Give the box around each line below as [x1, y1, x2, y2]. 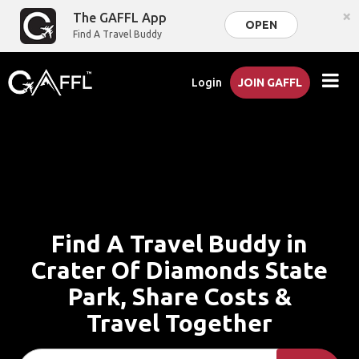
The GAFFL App [73, 10, 167, 25]
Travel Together [87, 309, 272, 337]
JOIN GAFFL [238, 76, 303, 89]
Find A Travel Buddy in [51, 230, 308, 257]
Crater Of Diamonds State [31, 256, 328, 284]
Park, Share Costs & [67, 283, 292, 310]
